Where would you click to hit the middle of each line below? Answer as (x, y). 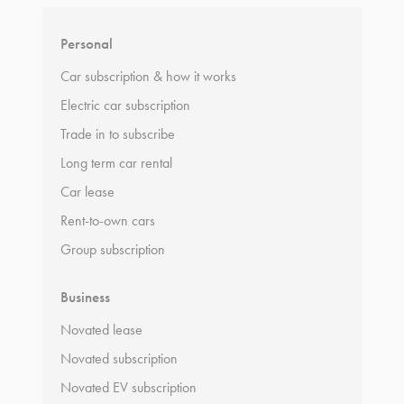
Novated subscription (119, 358)
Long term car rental (116, 163)
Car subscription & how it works (148, 76)
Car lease (87, 192)
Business (85, 297)
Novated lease (101, 330)
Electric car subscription (125, 105)
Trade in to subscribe (117, 134)
